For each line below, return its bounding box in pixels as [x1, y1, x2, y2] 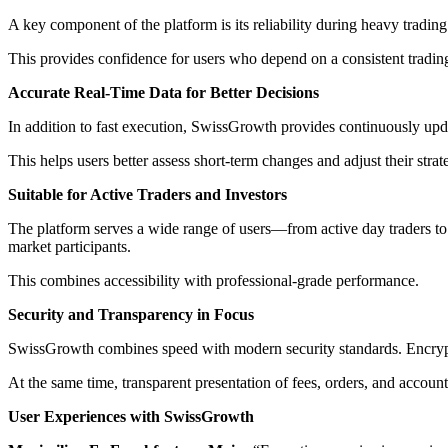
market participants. [8, 237, 131, 255]
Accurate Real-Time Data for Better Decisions [8, 83, 319, 101]
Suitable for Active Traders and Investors [8, 185, 287, 203]
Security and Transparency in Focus [8, 305, 254, 323]
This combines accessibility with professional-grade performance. [8, 271, 419, 289]
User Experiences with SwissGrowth [8, 407, 254, 425]
